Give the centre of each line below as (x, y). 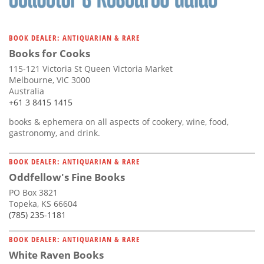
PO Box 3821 (33, 193)
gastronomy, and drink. (55, 133)
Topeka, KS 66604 (43, 204)
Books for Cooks (49, 54)
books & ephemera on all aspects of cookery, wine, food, (119, 122)
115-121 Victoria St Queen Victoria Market (91, 69)
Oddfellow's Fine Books (67, 177)
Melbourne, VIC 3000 (49, 80)
